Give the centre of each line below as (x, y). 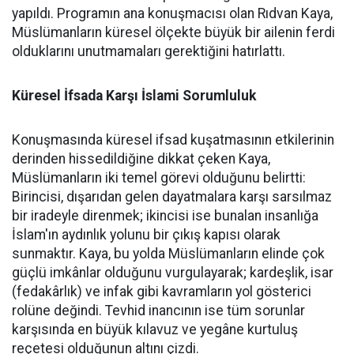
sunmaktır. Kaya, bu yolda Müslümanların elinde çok (168, 254)
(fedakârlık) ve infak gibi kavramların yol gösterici (162, 292)
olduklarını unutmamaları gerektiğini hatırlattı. (149, 51)
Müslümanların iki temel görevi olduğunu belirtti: (159, 178)
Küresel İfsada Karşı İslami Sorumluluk (134, 96)
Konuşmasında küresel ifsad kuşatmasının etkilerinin (173, 140)
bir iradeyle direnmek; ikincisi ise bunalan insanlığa (165, 216)
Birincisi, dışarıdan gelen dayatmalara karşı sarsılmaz (172, 197)
